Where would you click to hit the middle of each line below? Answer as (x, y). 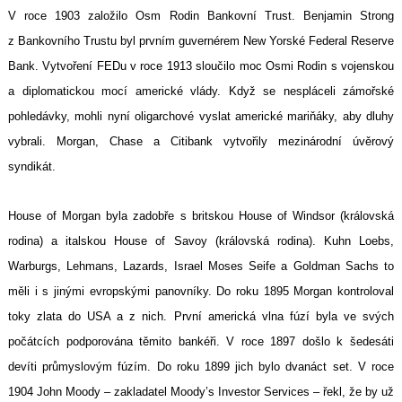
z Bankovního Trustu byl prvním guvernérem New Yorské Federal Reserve (201, 41)
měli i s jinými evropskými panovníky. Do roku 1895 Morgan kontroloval (201, 292)
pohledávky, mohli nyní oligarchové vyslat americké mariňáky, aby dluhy (201, 117)
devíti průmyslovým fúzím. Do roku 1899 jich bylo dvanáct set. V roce (201, 367)
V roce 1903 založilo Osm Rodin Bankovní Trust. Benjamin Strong (201, 16)
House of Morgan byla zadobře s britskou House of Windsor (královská (201, 216)
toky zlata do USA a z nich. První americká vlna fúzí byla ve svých (201, 317)
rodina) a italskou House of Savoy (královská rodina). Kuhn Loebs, (201, 241)
